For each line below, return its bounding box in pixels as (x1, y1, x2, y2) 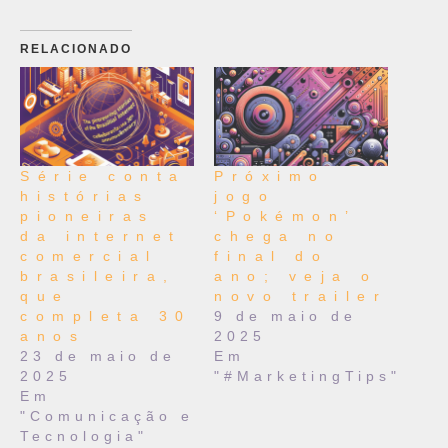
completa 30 (20, 308, 192, 325)
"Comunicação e (20, 408, 194, 425)
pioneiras (20, 208, 155, 225)
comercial (20, 248, 158, 265)
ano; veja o (214, 268, 378, 285)
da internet (20, 228, 182, 245)
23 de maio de (20, 348, 176, 365)
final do (214, 248, 328, 265)
